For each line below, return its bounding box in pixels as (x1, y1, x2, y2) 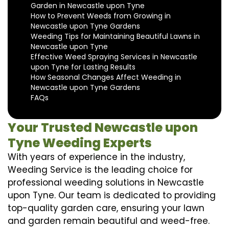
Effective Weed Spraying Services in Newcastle (31, 51, 197, 62)
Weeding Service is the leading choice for (8, 163, 193, 176)
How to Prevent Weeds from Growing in (31, 10, 171, 21)
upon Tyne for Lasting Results (31, 61, 135, 72)
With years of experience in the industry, (8, 150, 185, 163)
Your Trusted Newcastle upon (8, 119, 198, 136)
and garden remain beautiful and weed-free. (8, 214, 210, 227)
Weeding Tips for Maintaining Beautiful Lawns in (31, 31, 200, 41)
